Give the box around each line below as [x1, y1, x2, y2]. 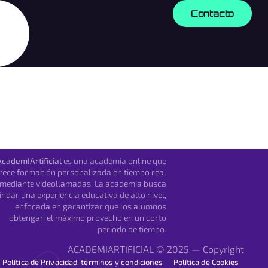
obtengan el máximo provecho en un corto [9, 212, 167, 223]
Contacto [190, 8, 234, 19]
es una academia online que [62, 156, 167, 166]
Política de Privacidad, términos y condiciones [2, 257, 163, 267]
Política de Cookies [173, 257, 239, 267]
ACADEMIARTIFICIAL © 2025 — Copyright [68, 243, 244, 255]
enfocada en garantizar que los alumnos [15, 201, 167, 212]
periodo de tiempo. [98, 224, 167, 234]
